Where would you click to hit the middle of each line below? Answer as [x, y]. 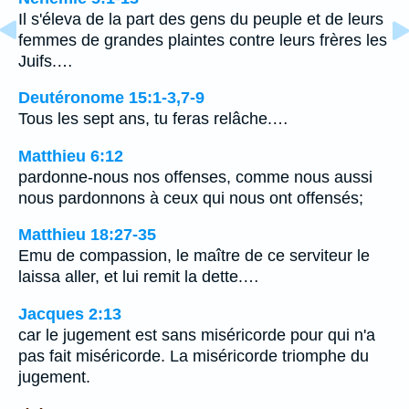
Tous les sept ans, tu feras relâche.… [153, 119]
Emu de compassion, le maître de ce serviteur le [194, 256]
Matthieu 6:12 [71, 156]
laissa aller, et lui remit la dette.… [139, 277]
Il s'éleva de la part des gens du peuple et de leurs [201, 19]
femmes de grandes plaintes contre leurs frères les [203, 40]
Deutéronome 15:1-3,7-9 [111, 98]
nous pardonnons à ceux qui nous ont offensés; [191, 198]
